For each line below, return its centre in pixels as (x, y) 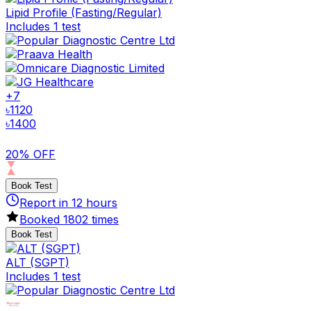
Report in (45, 202)
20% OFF (31, 154)
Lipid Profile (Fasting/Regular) (84, 12)
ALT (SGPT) (37, 262)
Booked (41, 219)
